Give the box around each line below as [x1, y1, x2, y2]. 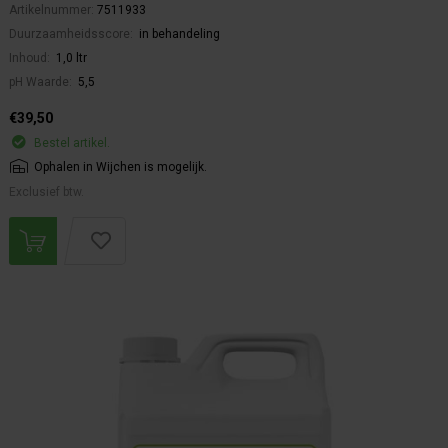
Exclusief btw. [9, 185, 84, 200]
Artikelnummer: [9, 3, 97, 18]
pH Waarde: [9, 75, 75, 90]
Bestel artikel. [34, 136, 110, 151]
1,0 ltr [56, 51, 87, 66]
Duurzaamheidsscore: [9, 27, 136, 42]
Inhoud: [9, 51, 53, 66]
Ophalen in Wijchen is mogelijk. [34, 160, 207, 175]
